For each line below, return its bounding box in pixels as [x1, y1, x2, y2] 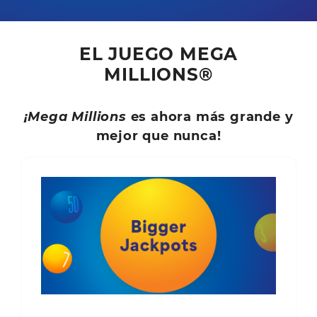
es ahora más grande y [126, 108, 294, 125]
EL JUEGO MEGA [79, 42, 238, 64]
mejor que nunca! [96, 127, 221, 144]
